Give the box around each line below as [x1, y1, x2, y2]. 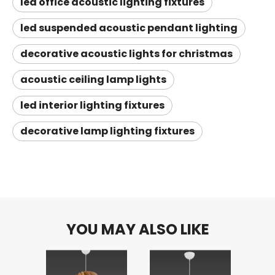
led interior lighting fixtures [20, 98, 165, 112]
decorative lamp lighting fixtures [20, 124, 195, 138]
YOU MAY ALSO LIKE [66, 219, 209, 239]
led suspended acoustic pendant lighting [20, 21, 238, 35]
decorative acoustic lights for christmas [20, 47, 233, 61]
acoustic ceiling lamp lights [20, 72, 166, 87]
